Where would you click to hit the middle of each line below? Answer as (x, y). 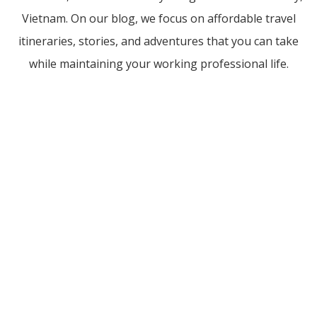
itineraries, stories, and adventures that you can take (158, 41)
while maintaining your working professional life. (158, 64)
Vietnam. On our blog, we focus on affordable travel (158, 19)
